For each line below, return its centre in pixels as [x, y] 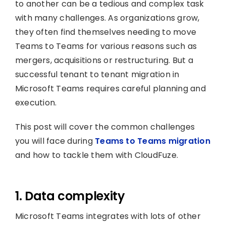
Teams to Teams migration [153, 141]
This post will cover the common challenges [105, 127]
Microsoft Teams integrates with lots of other [108, 216]
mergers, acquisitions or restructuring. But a [104, 60]
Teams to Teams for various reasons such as [106, 46]
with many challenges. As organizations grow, [107, 18]
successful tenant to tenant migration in [97, 74]
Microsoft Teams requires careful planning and [110, 88]
